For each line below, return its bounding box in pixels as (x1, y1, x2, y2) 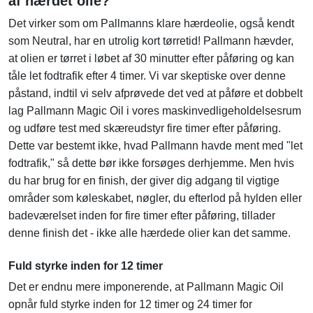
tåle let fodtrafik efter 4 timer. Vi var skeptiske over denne (8, 70, 286, 82)
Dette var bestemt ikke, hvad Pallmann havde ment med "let (8, 140, 303, 152)
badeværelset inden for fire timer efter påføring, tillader (8, 210, 275, 222)
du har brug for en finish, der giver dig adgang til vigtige (8, 175, 279, 187)
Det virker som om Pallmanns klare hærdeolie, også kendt (8, 17, 294, 30)
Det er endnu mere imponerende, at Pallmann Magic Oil (8, 281, 284, 293)
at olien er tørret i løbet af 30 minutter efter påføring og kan (8, 52, 294, 65)
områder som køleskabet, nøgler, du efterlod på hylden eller (8, 192, 302, 205)
